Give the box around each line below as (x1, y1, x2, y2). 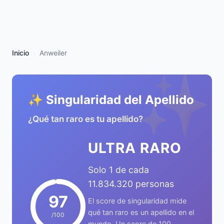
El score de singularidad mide (88, 196, 186, 205)
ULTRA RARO (88, 139, 181, 156)
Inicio (12, 48, 29, 57)
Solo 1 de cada (88, 164, 149, 175)
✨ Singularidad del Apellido (28, 92, 194, 107)
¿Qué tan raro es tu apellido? (28, 114, 143, 124)
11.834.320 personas (88, 178, 174, 189)
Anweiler (39, 48, 67, 57)
